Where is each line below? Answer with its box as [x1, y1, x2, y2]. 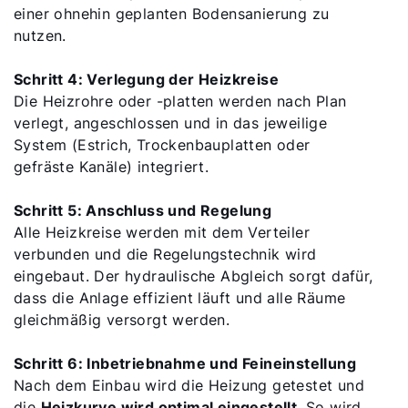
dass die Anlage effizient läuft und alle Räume [14, 289, 346, 307]
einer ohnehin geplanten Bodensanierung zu [14, 5, 330, 23]
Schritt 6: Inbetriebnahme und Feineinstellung [14, 354, 356, 372]
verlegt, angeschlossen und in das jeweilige [14, 114, 328, 132]
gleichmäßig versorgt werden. [14, 311, 230, 329]
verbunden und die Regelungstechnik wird [14, 245, 317, 263]
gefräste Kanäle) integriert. [14, 158, 209, 176]
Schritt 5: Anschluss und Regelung [14, 201, 272, 219]
